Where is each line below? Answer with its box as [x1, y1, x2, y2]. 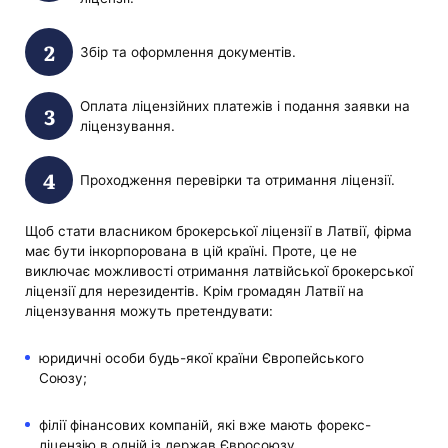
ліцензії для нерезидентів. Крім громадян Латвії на [25, 282, 365, 299]
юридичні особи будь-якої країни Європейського [38, 349, 364, 366]
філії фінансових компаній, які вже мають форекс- [38, 417, 371, 434]
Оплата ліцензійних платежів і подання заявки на [79, 98, 410, 115]
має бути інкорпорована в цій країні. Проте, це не [25, 242, 358, 259]
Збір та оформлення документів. [79, 44, 296, 61]
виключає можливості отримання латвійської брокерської [25, 262, 414, 279]
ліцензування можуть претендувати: [25, 302, 274, 319]
